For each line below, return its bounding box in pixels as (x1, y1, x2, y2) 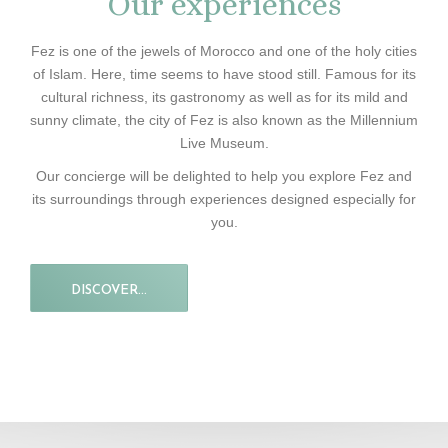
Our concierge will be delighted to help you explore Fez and (36, 168, 412, 184)
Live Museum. (179, 135, 269, 151)
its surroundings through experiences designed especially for (32, 191, 416, 207)
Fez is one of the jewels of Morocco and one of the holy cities (31, 43, 417, 59)
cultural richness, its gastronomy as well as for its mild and (40, 89, 408, 105)
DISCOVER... (71, 284, 147, 297)
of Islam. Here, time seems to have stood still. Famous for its (32, 66, 416, 82)
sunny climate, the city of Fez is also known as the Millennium (30, 112, 418, 128)
